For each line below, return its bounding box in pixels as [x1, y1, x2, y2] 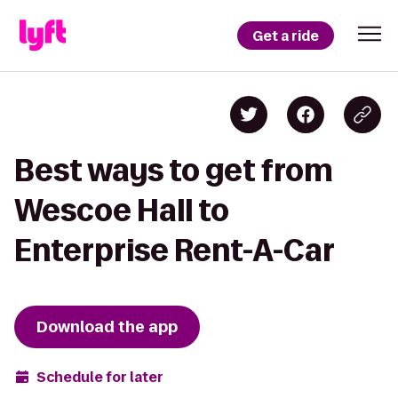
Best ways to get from [14, 154, 333, 187]
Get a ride [252, 26, 319, 45]
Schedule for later [36, 367, 163, 386]
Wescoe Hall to [14, 194, 229, 227]
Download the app [36, 316, 178, 338]
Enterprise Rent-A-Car [14, 234, 335, 267]
